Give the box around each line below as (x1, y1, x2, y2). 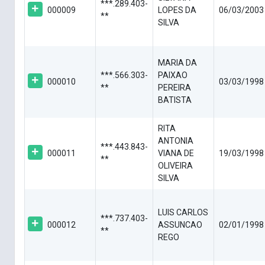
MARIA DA (158, 58, 197, 68)
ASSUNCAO (158, 220, 202, 230)
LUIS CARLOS (158, 208, 208, 218)
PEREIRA (158, 83, 191, 93)
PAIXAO (158, 70, 188, 80)
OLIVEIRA (158, 161, 193, 171)
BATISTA (158, 95, 192, 105)
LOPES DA (158, 5, 196, 15)
